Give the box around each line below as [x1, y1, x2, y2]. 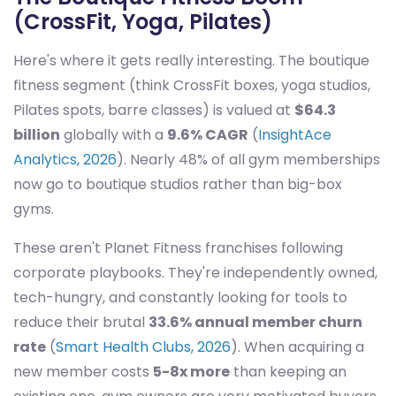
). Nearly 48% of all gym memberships [117, 149, 380, 171]
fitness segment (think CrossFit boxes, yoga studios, [13, 75, 370, 96]
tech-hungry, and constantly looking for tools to [13, 287, 347, 308]
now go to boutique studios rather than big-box [13, 174, 342, 195]
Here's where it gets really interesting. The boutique [13, 50, 369, 72]
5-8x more [153, 362, 230, 383]
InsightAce [258, 125, 331, 146]
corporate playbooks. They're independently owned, [13, 263, 377, 284]
